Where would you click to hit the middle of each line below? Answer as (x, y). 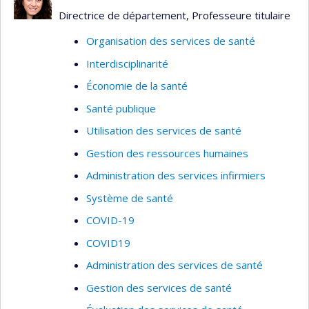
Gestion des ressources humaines (167, 153)
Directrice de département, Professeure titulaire (175, 15)
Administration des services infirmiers (176, 175)
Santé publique (121, 108)
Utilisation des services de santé (164, 130)
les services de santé (137, 9)
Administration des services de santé (175, 265)
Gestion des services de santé (159, 287)
